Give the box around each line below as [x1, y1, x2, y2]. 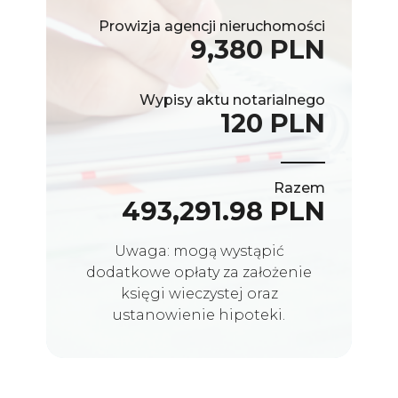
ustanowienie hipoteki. [113, 306, 285, 323]
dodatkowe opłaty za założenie [86, 263, 312, 281]
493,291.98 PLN [122, 195, 325, 227]
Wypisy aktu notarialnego [139, 91, 325, 108]
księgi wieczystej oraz [120, 284, 278, 302]
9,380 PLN [190, 33, 325, 65]
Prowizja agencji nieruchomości [99, 17, 325, 35]
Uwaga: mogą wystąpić [114, 242, 284, 259]
